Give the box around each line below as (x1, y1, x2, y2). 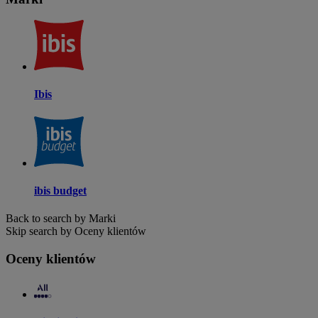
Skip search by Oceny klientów (6, 225, 146, 238)
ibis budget (34, 185, 87, 197)
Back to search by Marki (6, 212, 116, 225)
